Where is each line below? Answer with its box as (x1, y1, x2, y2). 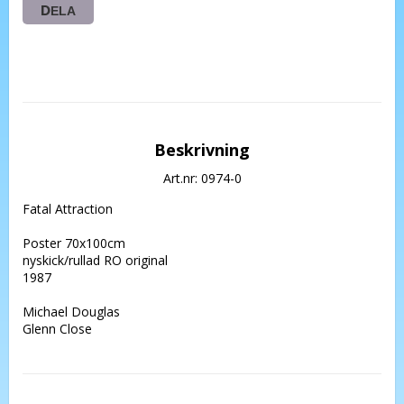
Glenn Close (23, 319, 92, 337)
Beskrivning (154, 138, 250, 161)
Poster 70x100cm (23, 234, 129, 252)
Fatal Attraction (23, 199, 113, 217)
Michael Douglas (23, 302, 120, 320)
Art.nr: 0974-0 (162, 169, 242, 187)
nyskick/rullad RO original (23, 251, 171, 269)
